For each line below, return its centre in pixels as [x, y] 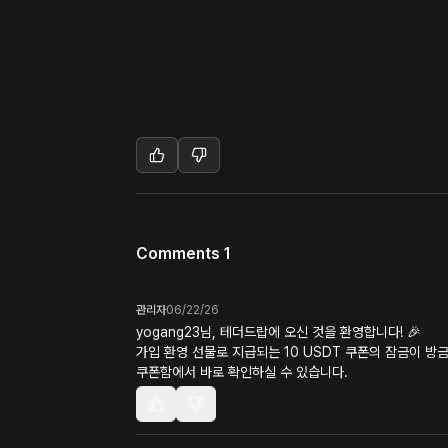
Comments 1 [183, 253]
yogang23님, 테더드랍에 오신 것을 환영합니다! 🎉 [278, 332]
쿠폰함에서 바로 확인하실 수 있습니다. [242, 372]
